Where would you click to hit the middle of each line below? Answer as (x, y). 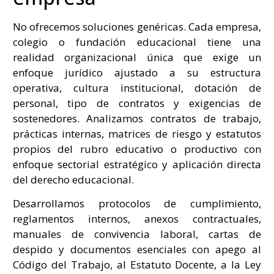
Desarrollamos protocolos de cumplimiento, (137, 203)
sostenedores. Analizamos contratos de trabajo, (137, 118)
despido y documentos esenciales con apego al (137, 249)
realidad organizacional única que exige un (137, 57)
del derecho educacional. (73, 179)
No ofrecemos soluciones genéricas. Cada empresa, (137, 26)
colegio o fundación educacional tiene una (137, 42)
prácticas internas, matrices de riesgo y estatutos (137, 133)
